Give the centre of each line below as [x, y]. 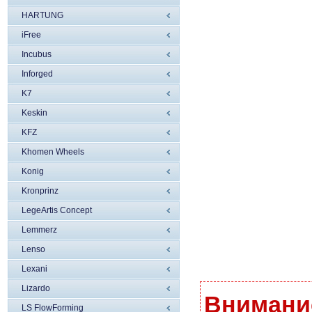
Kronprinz [40, 191]
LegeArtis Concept [57, 210]
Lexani [34, 269]
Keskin [34, 113]
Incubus [37, 54]
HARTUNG [42, 15]
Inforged [37, 74]
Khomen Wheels [53, 152]
